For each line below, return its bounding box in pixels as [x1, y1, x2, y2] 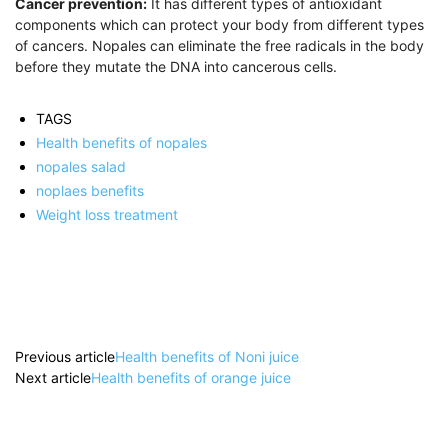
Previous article [15, 348, 115, 366]
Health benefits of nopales [36, 134, 207, 152]
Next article [15, 369, 91, 387]
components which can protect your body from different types [15, 16, 424, 34]
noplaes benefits [36, 182, 144, 200]
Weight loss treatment [36, 206, 178, 224]
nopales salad [36, 158, 126, 176]
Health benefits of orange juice [91, 369, 291, 387]
